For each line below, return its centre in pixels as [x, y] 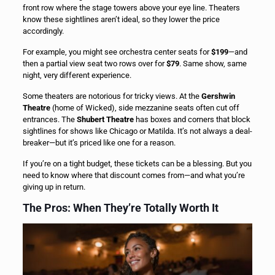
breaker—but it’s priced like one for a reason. [99, 143]
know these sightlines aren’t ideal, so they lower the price [121, 20]
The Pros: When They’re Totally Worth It [120, 208]
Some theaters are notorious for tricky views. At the [112, 96]
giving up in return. [54, 187]
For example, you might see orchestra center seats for [117, 52]
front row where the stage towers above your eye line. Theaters [131, 8]
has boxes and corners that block [192, 120]
